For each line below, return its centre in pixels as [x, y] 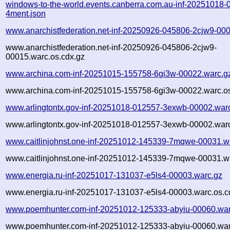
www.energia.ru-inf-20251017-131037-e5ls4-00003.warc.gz [114, 175]
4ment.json [26, 13]
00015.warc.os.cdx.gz [45, 56]
